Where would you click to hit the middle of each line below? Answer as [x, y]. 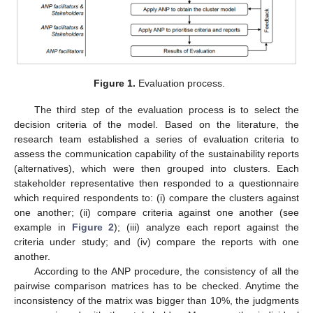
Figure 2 [93, 227]
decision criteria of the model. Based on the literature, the [156, 124]
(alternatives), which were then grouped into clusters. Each [156, 168]
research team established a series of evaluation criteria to [156, 139]
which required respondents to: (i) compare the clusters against [156, 197]
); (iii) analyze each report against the [207, 227]
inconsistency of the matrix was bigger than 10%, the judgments [156, 300]
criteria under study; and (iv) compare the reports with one [156, 241]
